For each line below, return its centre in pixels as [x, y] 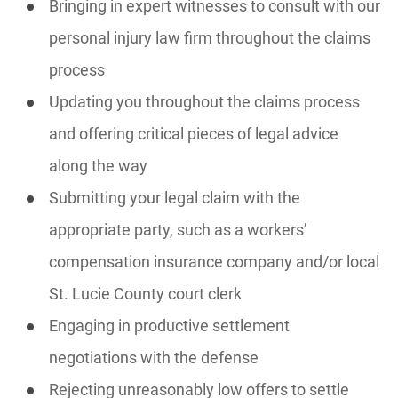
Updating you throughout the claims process [204, 102]
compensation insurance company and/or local [214, 262]
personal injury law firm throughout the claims [210, 38]
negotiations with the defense [154, 358]
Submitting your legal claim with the [175, 198]
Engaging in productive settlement [169, 326]
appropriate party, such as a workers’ [178, 230]
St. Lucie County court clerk [145, 294]
